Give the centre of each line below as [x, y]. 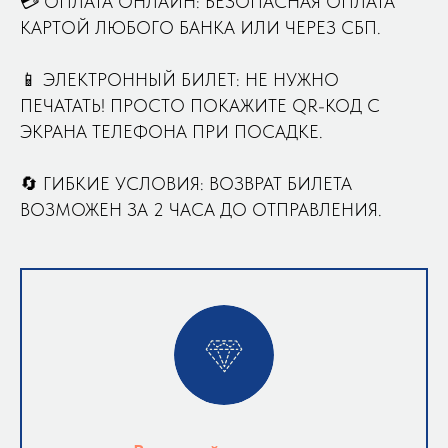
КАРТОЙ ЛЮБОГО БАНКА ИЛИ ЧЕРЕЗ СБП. [200, 28]
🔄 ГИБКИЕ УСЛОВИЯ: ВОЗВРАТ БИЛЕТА [186, 184]
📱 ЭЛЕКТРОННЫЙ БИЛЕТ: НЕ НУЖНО [179, 80]
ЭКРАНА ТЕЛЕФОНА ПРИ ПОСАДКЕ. [171, 132]
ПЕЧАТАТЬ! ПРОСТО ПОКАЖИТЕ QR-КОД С [200, 106]
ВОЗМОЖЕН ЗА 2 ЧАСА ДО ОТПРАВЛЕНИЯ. [201, 210]
